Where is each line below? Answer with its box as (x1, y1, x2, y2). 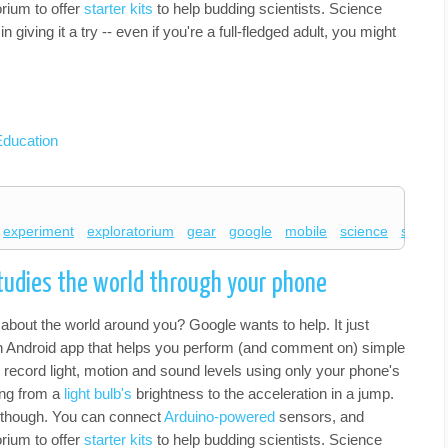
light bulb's (64, 384, 132, 402)
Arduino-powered (164, 407, 275, 425)
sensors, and (275, 407, 364, 425)
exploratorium (87, 223, 175, 240)
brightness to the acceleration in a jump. (132, 384, 394, 402)
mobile (285, 223, 328, 240)
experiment (3, 223, 75, 240)
